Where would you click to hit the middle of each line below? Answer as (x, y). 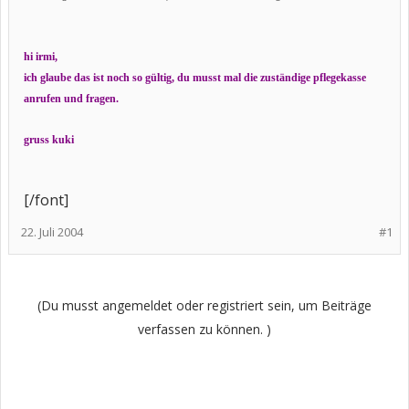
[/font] (46, 200)
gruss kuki (49, 140)
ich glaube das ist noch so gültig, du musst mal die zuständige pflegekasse (195, 78)
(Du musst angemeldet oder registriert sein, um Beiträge (204, 305)
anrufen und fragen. (71, 99)
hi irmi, (42, 57)
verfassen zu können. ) (204, 329)
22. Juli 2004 (52, 232)
